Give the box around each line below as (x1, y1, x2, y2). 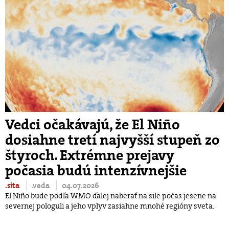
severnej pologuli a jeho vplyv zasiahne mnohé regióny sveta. (5, 200, 214, 211)
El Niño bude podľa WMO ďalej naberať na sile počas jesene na (5, 190, 216, 201)
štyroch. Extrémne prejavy (5, 146, 174, 165)
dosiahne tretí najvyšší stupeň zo (5, 130, 220, 149)
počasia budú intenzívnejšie (5, 161, 187, 180)
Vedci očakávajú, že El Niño (5, 115, 180, 134)
